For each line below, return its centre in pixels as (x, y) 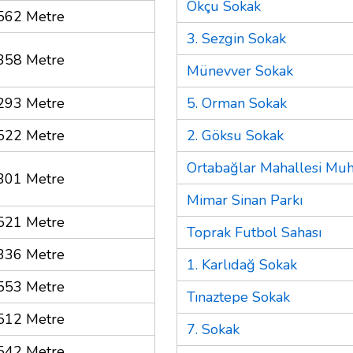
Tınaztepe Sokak (238, 297)
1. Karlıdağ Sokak (242, 264)
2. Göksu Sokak (235, 135)
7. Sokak (213, 329)
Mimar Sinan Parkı (245, 200)
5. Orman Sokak (237, 103)
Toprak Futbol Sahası (254, 232)
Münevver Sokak (240, 71)
